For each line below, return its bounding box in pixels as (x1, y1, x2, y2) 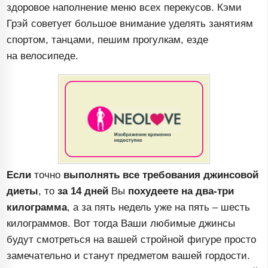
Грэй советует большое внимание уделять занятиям (7, 18, 254, 30)
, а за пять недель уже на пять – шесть (67, 202, 251, 214)
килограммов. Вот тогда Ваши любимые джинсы (7, 218, 236, 230)
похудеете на (128, 185, 196, 197)
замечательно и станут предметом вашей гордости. (7, 250, 251, 262)
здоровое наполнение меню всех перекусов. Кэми (7, 2, 242, 14)
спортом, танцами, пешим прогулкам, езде (7, 34, 209, 46)
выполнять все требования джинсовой (63, 169, 259, 181)
